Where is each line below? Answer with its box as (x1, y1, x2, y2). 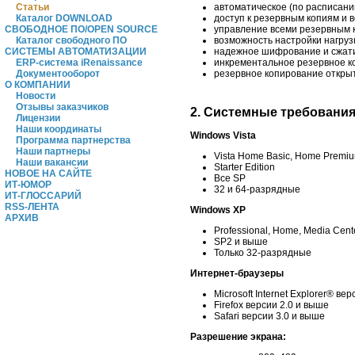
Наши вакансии (16, 157, 88, 168)
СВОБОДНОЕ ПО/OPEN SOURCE (5, 24, 158, 35)
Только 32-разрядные (214, 246, 311, 258)
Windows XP (190, 204, 246, 216)
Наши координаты (16, 124, 101, 135)
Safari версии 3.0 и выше (214, 310, 325, 322)
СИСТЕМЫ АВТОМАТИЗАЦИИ (5, 46, 147, 57)
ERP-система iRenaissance (16, 57, 143, 68)
